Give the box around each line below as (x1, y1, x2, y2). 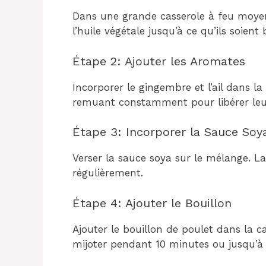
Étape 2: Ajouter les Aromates (72, 53, 245, 68)
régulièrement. (72, 167, 143, 179)
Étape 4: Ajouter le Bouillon (72, 195, 232, 210)
